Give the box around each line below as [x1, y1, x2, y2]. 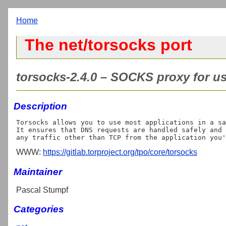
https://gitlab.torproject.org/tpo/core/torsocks [43, 147, 197, 156]
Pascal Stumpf [16, 185, 68, 194]
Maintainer [14, 166, 62, 177]
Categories [14, 204, 64, 215]
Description [14, 100, 67, 111]
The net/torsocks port [25, 36, 192, 54]
